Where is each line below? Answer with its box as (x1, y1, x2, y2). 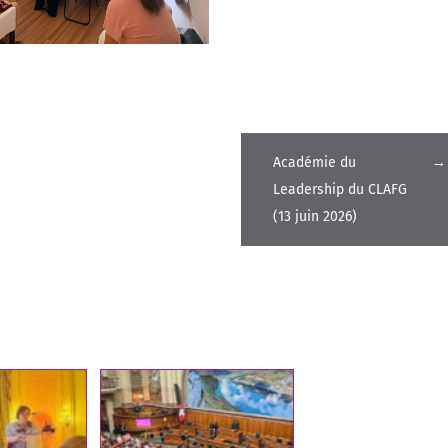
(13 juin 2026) (272, 208, 357, 226)
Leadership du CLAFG (272, 181, 407, 199)
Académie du (272, 154, 356, 172)
